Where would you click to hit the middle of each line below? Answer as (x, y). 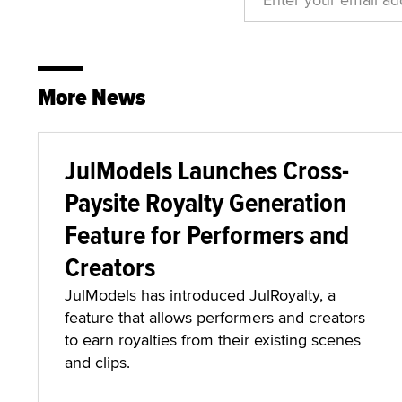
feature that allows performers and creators (215, 317)
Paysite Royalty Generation (205, 202)
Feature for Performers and (207, 235)
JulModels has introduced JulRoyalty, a (200, 295)
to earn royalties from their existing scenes (213, 340)
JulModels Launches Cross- (207, 170)
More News (92, 97)
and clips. (97, 362)
